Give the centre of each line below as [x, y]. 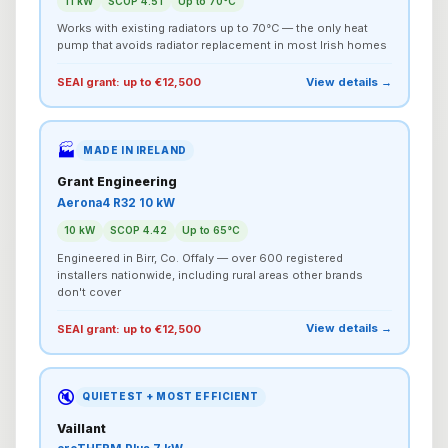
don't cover [88, 291]
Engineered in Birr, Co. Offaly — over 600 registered [199, 257]
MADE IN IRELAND [135, 150]
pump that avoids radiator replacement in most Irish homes [221, 45]
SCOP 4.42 [138, 230]
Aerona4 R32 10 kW [115, 202]
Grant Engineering [116, 182]
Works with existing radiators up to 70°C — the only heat [212, 28]
